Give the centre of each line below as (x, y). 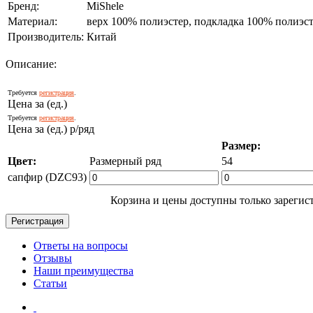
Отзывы (53, 258)
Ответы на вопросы (81, 245)
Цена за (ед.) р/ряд (51, 129)
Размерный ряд (125, 161)
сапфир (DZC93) (47, 177)
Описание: (31, 64)
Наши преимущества (83, 270)
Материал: (32, 21)
